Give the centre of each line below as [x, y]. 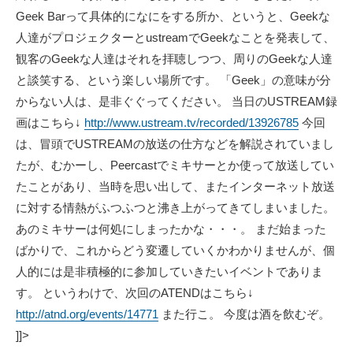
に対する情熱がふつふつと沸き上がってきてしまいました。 [175, 208]
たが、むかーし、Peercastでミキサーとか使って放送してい [175, 165]
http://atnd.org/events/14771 [87, 314]
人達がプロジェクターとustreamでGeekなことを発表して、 [175, 37]
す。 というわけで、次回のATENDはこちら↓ [135, 293]
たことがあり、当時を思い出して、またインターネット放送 [175, 186]
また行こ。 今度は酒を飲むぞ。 [244, 314]
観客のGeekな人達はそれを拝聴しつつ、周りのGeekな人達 [174, 59]
